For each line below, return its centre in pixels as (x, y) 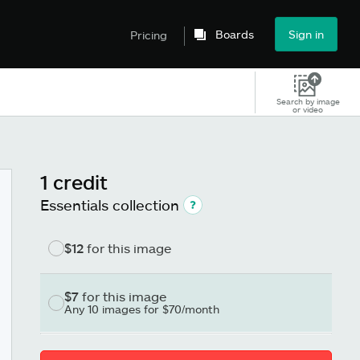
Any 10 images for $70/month (142, 309)
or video (308, 109)
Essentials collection (110, 205)
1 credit (74, 182)
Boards (235, 34)
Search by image (308, 101)
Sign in (306, 34)
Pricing (149, 35)
